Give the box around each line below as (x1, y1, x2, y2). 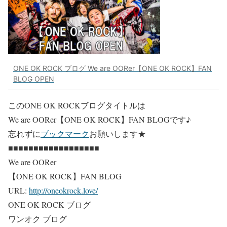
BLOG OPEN (13, 74, 54, 84)
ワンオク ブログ (8, 213, 67, 224)
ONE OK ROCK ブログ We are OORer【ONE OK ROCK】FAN (13, 64, 212, 73)
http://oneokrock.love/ (29, 184, 98, 196)
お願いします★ (89, 128, 146, 139)
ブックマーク (41, 128, 89, 139)
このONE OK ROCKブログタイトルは (8, 99, 145, 110)
